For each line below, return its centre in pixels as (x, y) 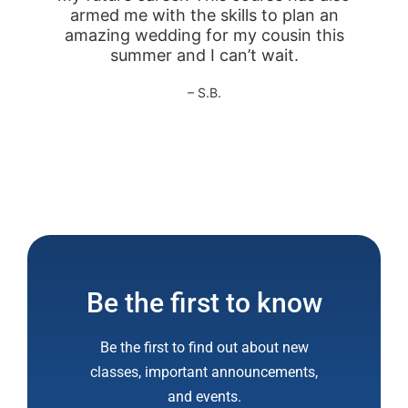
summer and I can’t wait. (204, 56)
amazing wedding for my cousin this (204, 36)
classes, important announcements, (204, 372)
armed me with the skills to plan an (204, 15)
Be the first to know (204, 302)
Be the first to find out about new (204, 347)
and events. (204, 396)
